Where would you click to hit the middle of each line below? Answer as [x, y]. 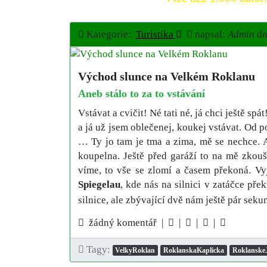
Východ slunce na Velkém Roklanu [166, 76]
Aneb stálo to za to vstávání [141, 94]
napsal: [210, 34]
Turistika [156, 34]
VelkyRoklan [135, 251]
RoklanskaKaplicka [194, 251]
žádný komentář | [126, 223]
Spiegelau [99, 185]
